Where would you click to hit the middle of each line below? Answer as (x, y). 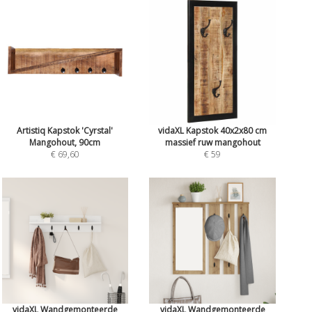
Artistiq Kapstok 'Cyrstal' (65, 130)
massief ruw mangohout (212, 142)
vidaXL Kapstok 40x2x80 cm (213, 130)
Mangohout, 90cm (65, 142)
